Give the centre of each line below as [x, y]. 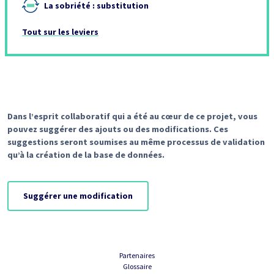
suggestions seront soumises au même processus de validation [136, 142]
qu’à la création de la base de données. [86, 155]
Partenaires [137, 255]
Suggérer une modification [78, 196]
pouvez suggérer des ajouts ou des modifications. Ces [118, 129]
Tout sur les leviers [60, 32]
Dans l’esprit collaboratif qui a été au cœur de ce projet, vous [132, 116]
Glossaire [137, 266]
